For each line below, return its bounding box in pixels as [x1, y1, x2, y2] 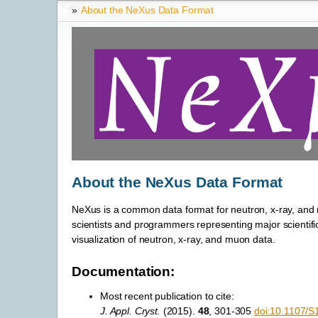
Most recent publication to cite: [100, 290, 234, 302]
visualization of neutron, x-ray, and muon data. [72, 233, 275, 245]
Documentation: [72, 264, 175, 280]
